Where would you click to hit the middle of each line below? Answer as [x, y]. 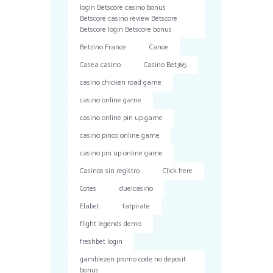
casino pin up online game [122, 153]
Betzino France [103, 47]
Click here [178, 171]
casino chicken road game [121, 82]
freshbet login [101, 241]
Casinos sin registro [110, 171]
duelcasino [136, 188]
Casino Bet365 [165, 65]
